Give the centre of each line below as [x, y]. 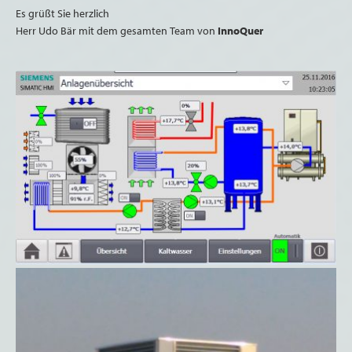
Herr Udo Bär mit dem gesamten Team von [117, 31]
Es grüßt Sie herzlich [62, 13]
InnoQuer [240, 31]
